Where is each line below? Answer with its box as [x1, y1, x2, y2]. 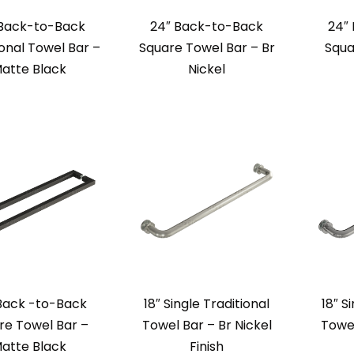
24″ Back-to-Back [150, 17, 263, 36]
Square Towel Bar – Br [138, 39, 275, 58]
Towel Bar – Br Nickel [141, 316, 272, 335]
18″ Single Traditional [144, 295, 269, 314]
